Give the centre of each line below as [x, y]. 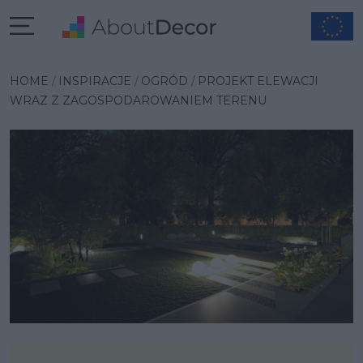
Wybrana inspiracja [103, 62]
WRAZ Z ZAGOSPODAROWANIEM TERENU [138, 100]
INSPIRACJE [95, 81]
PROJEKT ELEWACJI [258, 81]
